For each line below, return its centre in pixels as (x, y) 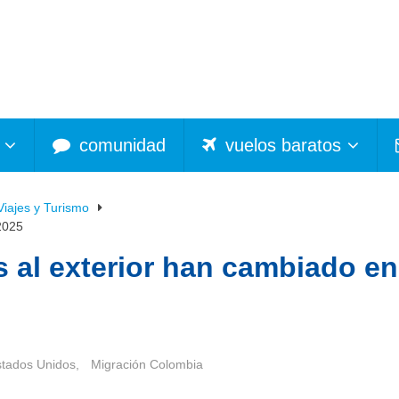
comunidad (120, 145)
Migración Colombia (147, 364)
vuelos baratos (281, 145)
